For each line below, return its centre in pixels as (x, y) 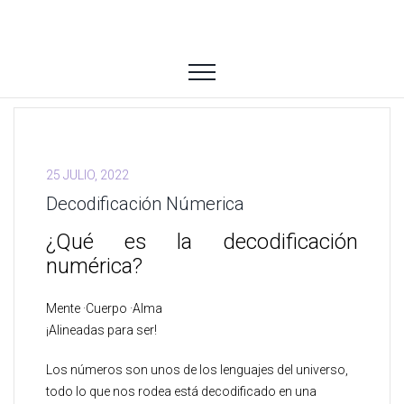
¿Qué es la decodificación (202, 242)
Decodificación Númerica (145, 204)
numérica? (94, 266)
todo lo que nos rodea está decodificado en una (181, 391)
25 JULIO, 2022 (87, 175)
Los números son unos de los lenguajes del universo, (197, 370)
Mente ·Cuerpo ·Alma (104, 308)
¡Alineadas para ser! (101, 330)
